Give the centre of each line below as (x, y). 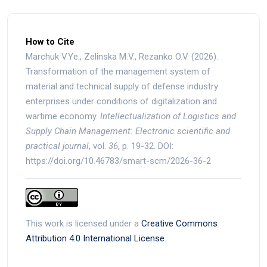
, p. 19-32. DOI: (146, 146)
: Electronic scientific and (180, 131)
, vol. (99, 146)
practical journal (57, 146)
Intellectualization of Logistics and (168, 117)
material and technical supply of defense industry (122, 87)
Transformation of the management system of (118, 72)
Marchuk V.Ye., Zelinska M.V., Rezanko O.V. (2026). (122, 57)
